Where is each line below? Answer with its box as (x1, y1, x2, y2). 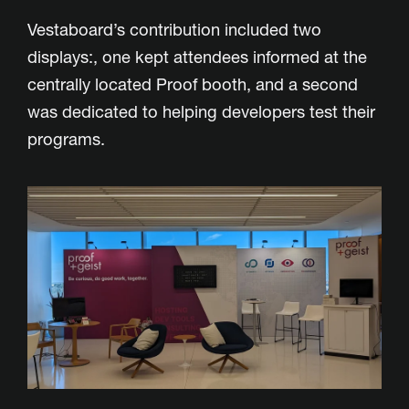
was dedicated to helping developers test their (27, 101, 375, 123)
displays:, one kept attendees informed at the (27, 47, 367, 68)
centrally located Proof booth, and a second (27, 74, 358, 96)
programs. (27, 129, 105, 151)
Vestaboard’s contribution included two (27, 19, 321, 41)
